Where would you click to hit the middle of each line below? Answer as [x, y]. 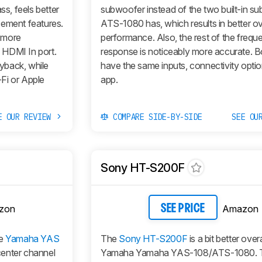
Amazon [240, 208]
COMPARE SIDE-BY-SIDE [155, 117]
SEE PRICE [183, 208]
